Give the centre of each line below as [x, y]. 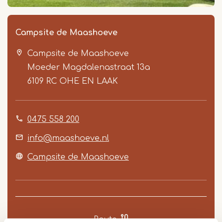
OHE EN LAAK [89, 82]
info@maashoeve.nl [68, 139]
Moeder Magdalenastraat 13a [89, 68]
